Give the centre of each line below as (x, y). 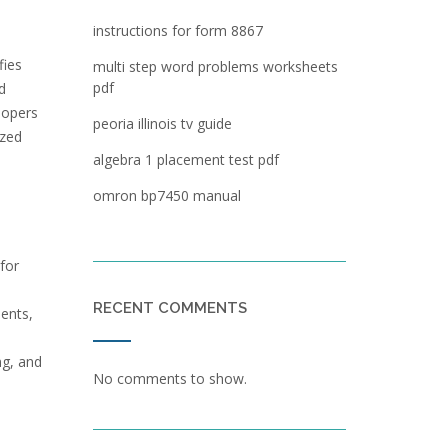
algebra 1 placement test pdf (185, 159)
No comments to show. (169, 378)
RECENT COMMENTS (169, 308)
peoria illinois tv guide (162, 123)
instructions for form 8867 (177, 30)
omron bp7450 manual (166, 195)
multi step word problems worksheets (215, 66)
